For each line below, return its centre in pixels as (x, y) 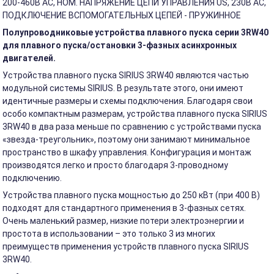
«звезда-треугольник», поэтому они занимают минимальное (127, 139)
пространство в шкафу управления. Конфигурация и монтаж (127, 152)
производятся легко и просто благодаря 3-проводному (116, 165)
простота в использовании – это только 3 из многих (109, 234)
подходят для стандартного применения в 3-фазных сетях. (124, 208)
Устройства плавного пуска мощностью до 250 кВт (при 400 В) (131, 195)
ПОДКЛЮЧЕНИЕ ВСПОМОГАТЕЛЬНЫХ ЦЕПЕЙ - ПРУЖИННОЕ (122, 15)
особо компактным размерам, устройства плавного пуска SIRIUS (135, 114)
